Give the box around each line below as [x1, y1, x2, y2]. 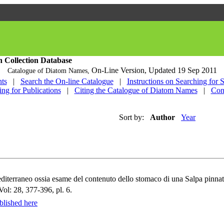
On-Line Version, [91, 66, 148, 74]
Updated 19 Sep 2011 [148, 66, 217, 74]
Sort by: [119, 113, 144, 121]
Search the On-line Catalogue [20, 77, 113, 85]
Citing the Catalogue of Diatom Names [74, 86, 197, 94]
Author [150, 113, 175, 121]
